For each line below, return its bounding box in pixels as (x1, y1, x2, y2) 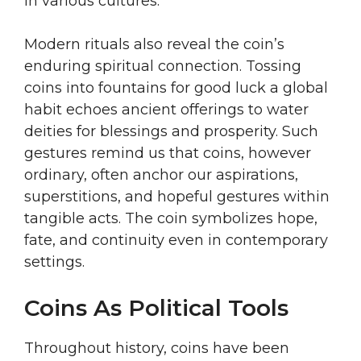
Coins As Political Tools (24, 294, 288, 322)
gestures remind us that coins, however (24, 144, 311, 163)
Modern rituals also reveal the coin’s (24, 35, 284, 54)
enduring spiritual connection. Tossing (24, 57, 301, 76)
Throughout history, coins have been (24, 339, 289, 358)
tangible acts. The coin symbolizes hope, (24, 210, 317, 228)
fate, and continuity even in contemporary (24, 231, 328, 250)
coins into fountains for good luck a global (24, 79, 328, 98)
